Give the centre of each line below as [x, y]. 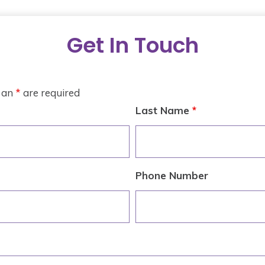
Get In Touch [132, 45]
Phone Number [172, 175]
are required [50, 93]
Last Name [164, 110]
